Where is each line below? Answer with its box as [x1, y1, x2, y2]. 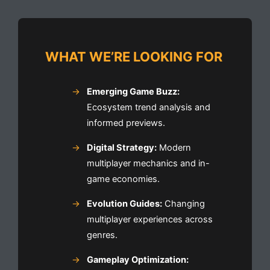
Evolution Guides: [86, 198, 162, 210]
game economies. [86, 174, 160, 185]
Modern [156, 142, 191, 154]
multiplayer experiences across [86, 214, 213, 225]
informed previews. [86, 118, 165, 129]
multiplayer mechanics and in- [86, 158, 210, 169]
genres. [86, 230, 118, 241]
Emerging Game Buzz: [86, 86, 180, 98]
